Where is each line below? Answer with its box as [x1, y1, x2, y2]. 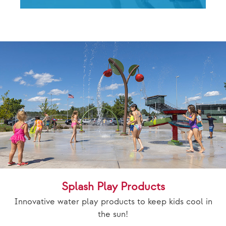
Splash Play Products [61, 180, 165, 194]
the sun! [98, 209, 128, 219]
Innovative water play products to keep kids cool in [14, 196, 212, 207]
